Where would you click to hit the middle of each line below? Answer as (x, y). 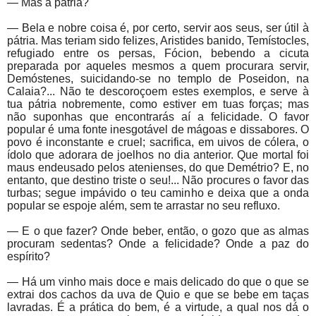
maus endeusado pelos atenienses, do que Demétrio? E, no (158, 168)
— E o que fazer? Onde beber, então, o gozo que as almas (158, 231)
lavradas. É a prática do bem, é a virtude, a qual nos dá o (158, 308)
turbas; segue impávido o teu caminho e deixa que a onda (158, 193)
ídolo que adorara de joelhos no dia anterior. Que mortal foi (158, 155)
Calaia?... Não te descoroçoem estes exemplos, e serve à (158, 92)
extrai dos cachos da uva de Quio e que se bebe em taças (158, 295)
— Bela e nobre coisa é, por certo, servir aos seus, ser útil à (158, 28)
